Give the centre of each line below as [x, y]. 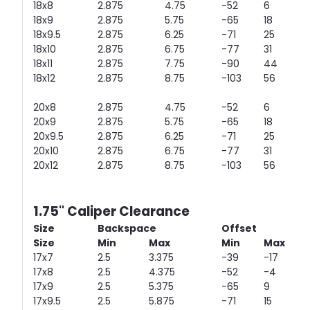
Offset [239, 229]
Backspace [127, 229]
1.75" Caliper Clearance [111, 212]
